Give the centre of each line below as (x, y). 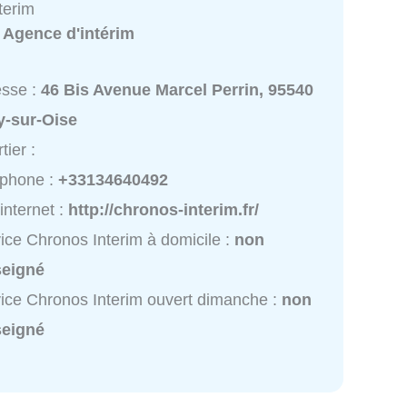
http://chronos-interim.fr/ (164, 210)
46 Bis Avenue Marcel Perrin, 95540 (178, 90)
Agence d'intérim (69, 34)
